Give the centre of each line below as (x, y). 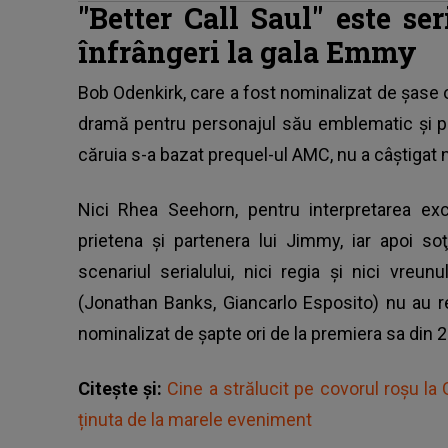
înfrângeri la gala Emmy (247, 51)
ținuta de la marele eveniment (194, 419)
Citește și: (122, 388)
